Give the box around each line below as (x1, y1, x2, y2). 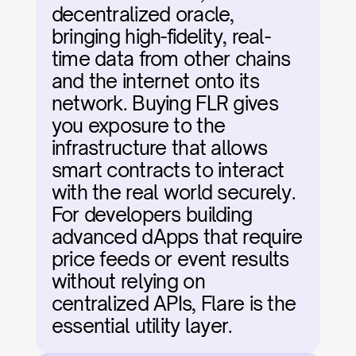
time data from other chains (51, 47, 291, 71)
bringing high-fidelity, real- (51, 25, 270, 48)
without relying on (51, 269, 205, 293)
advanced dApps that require (51, 225, 303, 249)
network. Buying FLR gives (51, 91, 278, 115)
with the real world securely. (51, 180, 296, 204)
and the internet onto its (51, 69, 259, 93)
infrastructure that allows (51, 136, 268, 160)
